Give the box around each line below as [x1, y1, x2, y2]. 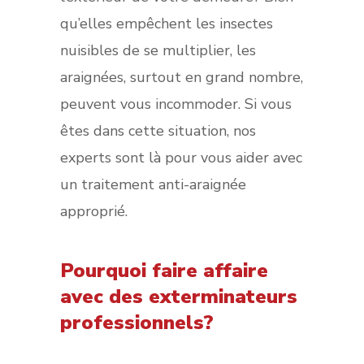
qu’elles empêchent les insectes [59, 13, 273, 33]
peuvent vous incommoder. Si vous [59, 93, 292, 114]
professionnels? [59, 309, 214, 336]
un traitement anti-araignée [59, 174, 246, 194]
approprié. [59, 201, 128, 221]
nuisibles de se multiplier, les [59, 40, 256, 60]
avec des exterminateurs [59, 283, 297, 310]
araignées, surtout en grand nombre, [59, 67, 303, 87]
